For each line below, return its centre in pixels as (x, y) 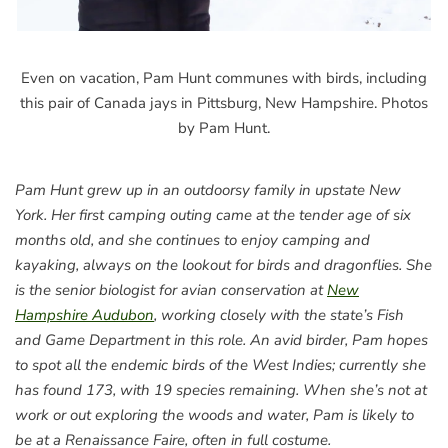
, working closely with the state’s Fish (279, 314)
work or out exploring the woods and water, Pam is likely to (214, 414)
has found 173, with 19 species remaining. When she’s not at (221, 389)
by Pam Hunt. (224, 127)
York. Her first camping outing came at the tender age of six (213, 214)
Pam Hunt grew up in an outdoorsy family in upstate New (208, 189)
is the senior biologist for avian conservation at (171, 289)
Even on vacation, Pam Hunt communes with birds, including (224, 77)
